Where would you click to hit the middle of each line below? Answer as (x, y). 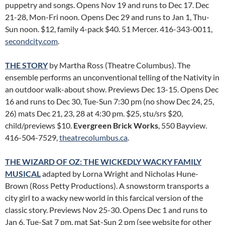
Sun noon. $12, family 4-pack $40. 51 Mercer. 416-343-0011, (109, 29)
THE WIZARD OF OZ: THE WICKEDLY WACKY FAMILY (103, 161)
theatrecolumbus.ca (93, 137)
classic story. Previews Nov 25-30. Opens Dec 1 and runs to (106, 210)
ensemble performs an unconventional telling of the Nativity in (112, 77)
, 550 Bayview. (183, 125)
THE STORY (26, 65)
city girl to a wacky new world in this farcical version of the (104, 198)
